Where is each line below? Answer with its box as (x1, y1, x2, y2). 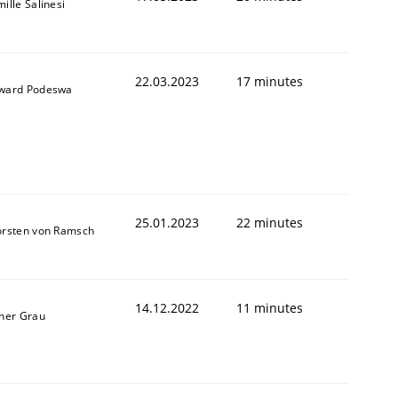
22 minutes (236, 213, 303, 231)
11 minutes (236, 298, 303, 316)
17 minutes (236, 72, 303, 90)
